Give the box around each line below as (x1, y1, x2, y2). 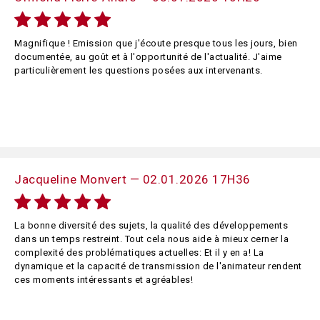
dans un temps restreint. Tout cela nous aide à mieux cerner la (14, 234, 289, 244)
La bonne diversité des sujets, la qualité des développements (14, 220, 288, 231)
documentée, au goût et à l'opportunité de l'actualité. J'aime (14, 51, 282, 62)
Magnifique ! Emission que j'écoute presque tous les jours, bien (14, 38, 298, 49)
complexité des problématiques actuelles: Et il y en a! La (14, 247, 264, 258)
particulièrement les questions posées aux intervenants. (14, 65, 263, 76)
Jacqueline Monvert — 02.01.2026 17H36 (14, 172, 251, 186)
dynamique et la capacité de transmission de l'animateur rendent (14, 261, 302, 271)
